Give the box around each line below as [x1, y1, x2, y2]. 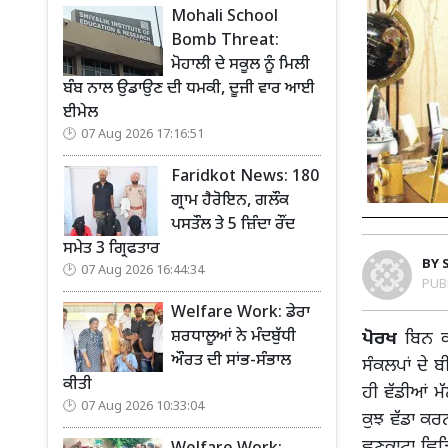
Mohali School [171, 7, 278, 28]
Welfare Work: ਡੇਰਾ [171, 303, 310, 324]
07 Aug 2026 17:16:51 [81, 127, 204, 143]
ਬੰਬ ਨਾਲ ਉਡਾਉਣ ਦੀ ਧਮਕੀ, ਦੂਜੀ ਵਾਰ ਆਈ [63, 79, 315, 100]
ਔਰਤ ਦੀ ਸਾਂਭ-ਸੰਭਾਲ [171, 351, 291, 372]
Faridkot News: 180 [171, 167, 319, 188]
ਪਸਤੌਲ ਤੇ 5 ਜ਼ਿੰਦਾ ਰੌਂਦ [171, 215, 295, 236]
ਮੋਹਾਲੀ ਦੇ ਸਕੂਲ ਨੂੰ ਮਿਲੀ [171, 55, 310, 76]
